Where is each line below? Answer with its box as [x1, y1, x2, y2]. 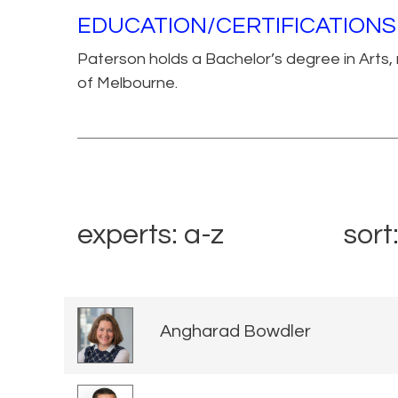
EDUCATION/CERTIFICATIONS [77, 13, 396, 37]
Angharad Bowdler [160, 322, 311, 341]
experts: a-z [77, 219, 224, 250]
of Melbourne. [77, 74, 178, 92]
